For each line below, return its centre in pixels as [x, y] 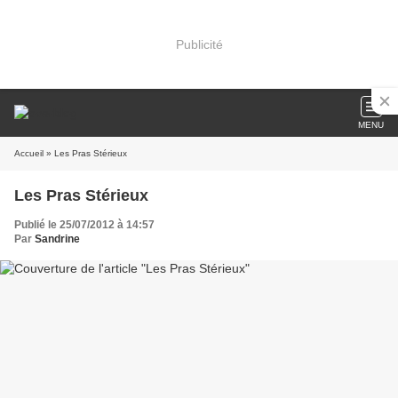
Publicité [199, 44]
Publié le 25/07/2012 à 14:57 [84, 225]
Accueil [29, 153]
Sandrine [57, 239]
